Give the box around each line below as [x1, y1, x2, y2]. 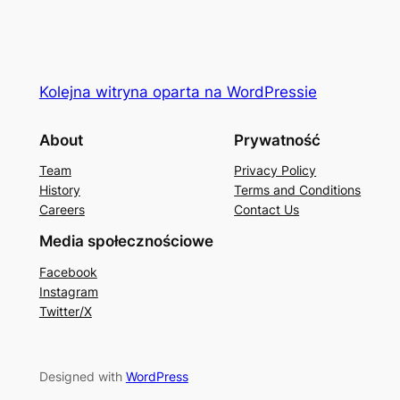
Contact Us [234, 202, 300, 218]
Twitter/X [38, 304, 92, 320]
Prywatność [234, 130, 321, 149]
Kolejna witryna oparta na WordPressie [38, 82, 317, 101]
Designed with [38, 368, 126, 384]
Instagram [38, 284, 98, 300]
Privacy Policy [234, 162, 317, 179]
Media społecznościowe [38, 232, 213, 251]
